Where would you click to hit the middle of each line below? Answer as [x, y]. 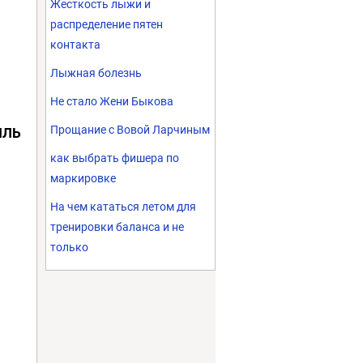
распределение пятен [107, 24]
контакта [75, 45]
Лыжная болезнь [96, 73]
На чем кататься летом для [123, 207]
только [69, 247]
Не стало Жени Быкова [112, 101]
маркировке [83, 178]
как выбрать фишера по [115, 158]
